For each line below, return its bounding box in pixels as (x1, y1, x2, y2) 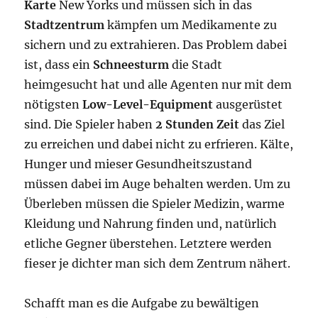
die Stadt (169, 57, 223, 72)
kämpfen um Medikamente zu (104, 17, 278, 32)
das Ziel (239, 116, 285, 131)
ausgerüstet (213, 97, 283, 111)
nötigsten (24, 97, 83, 111)
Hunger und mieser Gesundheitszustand (24, 156, 253, 171)
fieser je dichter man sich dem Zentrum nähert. (24, 256, 291, 270)
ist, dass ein (24, 57, 94, 72)
